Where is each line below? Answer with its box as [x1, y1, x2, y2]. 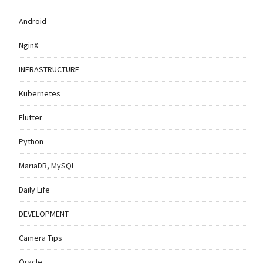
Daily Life [18, 184, 50, 195]
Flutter [18, 112, 42, 123]
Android [18, 16, 46, 27]
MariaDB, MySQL [18, 160, 75, 171]
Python [18, 136, 43, 147]
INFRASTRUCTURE [18, 64, 79, 75]
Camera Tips [18, 232, 62, 244]
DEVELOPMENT [18, 208, 69, 220]
